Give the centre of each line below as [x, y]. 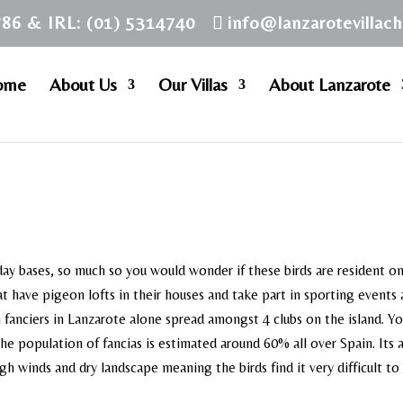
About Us [83, 84]
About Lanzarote [329, 84]
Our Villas [193, 84]
